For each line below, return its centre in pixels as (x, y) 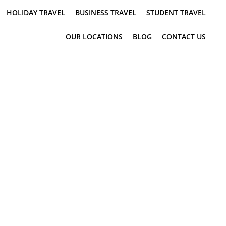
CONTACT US (184, 37)
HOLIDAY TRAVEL (36, 12)
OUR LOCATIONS (94, 37)
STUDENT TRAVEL (176, 12)
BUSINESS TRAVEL (106, 12)
